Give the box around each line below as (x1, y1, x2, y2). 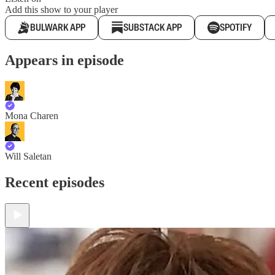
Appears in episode (5, 52, 124, 69)
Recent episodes (5, 174, 104, 191)
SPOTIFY (220, 21, 252, 34)
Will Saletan (5, 151, 52, 162)
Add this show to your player (5, 4, 118, 15)
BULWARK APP (30, 21, 85, 34)
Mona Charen (5, 110, 58, 122)
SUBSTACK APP (123, 21, 182, 34)
